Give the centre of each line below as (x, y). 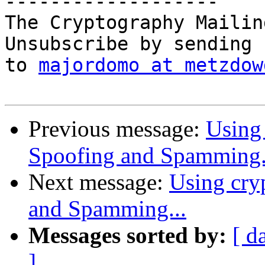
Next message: (99, 182)
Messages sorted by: (127, 235)
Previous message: (117, 129)
